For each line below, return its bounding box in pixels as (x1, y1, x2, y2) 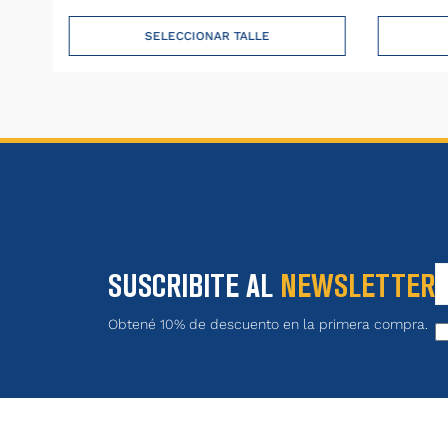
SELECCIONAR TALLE (144, 28, 270, 43)
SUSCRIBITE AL (108, 267, 281, 304)
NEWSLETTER (280, 267, 436, 304)
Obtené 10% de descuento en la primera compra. (108, 315, 429, 332)
